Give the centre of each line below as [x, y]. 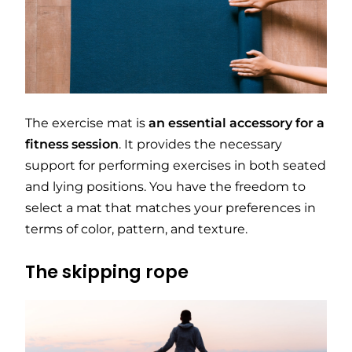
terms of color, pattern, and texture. [136, 229]
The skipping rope [107, 272]
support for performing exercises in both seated [176, 165]
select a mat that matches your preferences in [170, 207]
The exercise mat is [87, 123]
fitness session [72, 144]
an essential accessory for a [236, 123]
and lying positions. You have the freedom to [165, 186]
